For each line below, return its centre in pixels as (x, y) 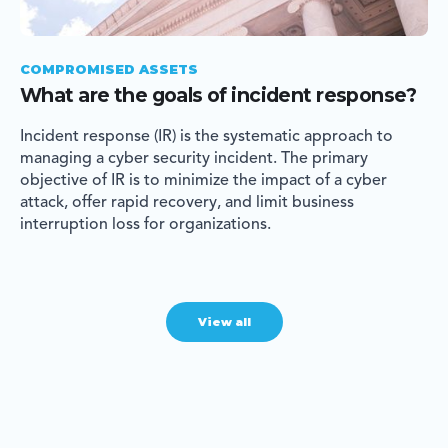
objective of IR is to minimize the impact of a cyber (203, 181)
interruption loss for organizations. (145, 225)
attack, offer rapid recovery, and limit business (187, 203)
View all (224, 322)
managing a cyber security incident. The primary (194, 159)
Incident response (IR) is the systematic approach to (206, 137)
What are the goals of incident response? (218, 95)
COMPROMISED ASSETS (109, 70)
